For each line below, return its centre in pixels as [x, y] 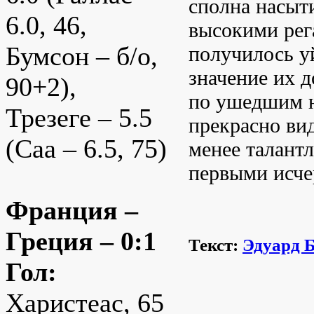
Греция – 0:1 [81, 241]
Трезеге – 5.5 [79, 118]
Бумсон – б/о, [82, 56]
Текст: [216, 245]
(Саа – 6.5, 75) [86, 149]
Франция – [72, 211]
